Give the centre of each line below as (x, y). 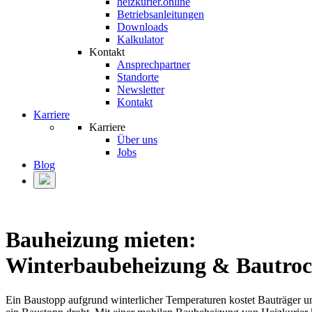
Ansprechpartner (154, 64)
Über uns (137, 140)
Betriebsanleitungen (161, 14)
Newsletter (141, 89)
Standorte (138, 77)
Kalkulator (140, 39)
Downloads (142, 27)
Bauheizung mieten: (101, 240)
